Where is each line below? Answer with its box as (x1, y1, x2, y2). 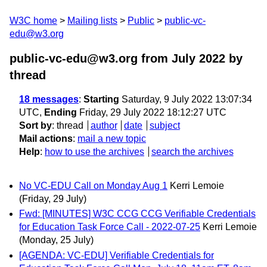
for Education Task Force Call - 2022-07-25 (19, 222, 200, 232)
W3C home (10, 15, 57, 26)
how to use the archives (45, 147, 144, 157)
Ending (44, 107, 77, 117)
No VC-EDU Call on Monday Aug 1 (19, 181, 167, 191)
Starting (83, 94, 119, 104)
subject (149, 120, 180, 131)
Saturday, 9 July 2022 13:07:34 (119, 94, 252, 104)
